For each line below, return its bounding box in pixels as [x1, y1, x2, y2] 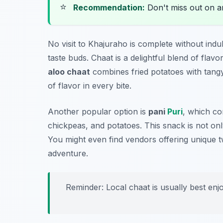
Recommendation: [73, 2, 145, 13]
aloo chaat [48, 67, 90, 77]
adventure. [48, 148, 88, 159]
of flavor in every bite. [48, 81, 131, 91]
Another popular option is [48, 107, 148, 117]
